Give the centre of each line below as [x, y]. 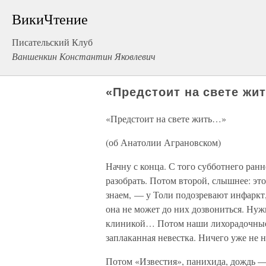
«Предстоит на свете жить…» [166, 118]
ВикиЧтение [50, 19]
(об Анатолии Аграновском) [163, 142]
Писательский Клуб [52, 42]
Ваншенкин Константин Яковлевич [84, 56]
